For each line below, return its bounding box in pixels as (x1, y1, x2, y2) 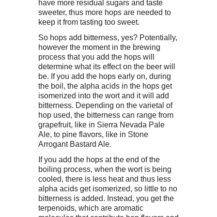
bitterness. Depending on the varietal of (38, 101, 172, 110)
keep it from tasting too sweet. (38, 17, 139, 26)
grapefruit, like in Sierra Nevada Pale (38, 120, 165, 129)
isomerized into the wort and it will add (38, 91, 169, 100)
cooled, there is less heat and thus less (38, 174, 171, 184)
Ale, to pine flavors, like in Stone (38, 130, 148, 139)
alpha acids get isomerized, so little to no (38, 184, 177, 193)
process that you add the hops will (38, 52, 155, 62)
